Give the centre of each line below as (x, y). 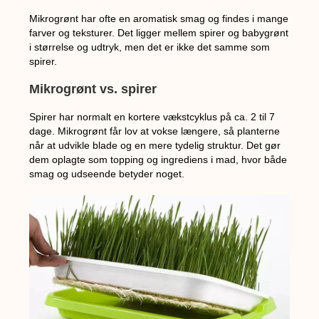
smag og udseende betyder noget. (107, 174)
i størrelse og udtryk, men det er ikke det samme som (150, 47)
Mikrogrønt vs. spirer (93, 89)
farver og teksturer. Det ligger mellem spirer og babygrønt (159, 33)
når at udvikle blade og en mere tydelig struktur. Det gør (155, 146)
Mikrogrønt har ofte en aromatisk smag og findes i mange (159, 19)
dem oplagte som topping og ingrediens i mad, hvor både (158, 160)
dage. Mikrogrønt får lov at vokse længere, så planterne (155, 131)
